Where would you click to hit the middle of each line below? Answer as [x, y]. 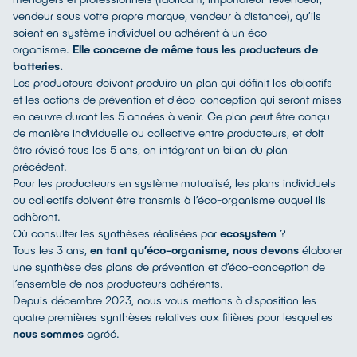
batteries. [38, 66]
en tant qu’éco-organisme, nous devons [194, 250]
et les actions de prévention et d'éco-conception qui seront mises [177, 99]
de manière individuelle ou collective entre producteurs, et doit [168, 133]
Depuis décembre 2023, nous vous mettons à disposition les [165, 300]
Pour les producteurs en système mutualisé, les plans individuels [174, 183]
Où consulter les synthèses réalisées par [116, 233]
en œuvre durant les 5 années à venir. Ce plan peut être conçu [171, 116]
